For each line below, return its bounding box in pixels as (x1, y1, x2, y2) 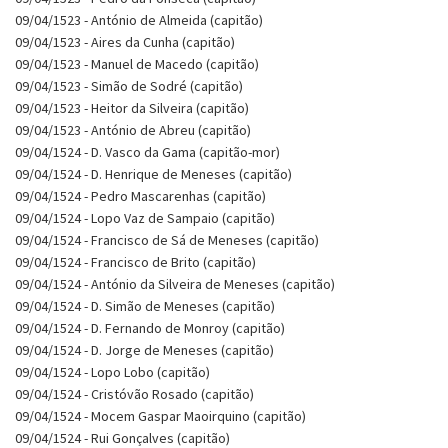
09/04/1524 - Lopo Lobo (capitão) (15, 362, 210, 381)
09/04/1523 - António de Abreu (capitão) (15, 120, 251, 139)
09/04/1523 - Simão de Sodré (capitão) (15, 76, 243, 95)
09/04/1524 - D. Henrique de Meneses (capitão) (15, 164, 292, 183)
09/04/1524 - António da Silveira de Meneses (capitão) (15, 274, 335, 293)
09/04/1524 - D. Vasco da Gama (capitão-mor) (15, 142, 280, 161)
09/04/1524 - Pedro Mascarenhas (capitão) (15, 186, 266, 205)
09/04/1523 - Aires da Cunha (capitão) (15, 32, 235, 51)
